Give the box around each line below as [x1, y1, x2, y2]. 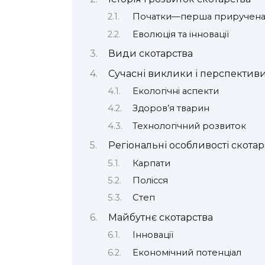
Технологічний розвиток [132, 120, 246, 131]
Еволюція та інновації [132, 28, 229, 40]
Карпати [132, 157, 170, 169]
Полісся [132, 174, 168, 186]
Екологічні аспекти [132, 85, 219, 96]
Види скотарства [108, 48, 193, 60]
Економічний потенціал [132, 247, 241, 258]
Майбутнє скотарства [108, 211, 213, 223]
